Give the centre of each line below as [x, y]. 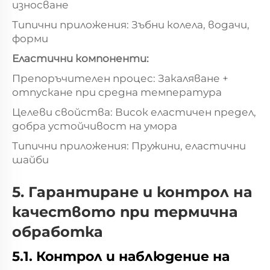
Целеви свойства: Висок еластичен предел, [134, 112]
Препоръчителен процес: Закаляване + [120, 78]
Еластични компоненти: [80, 58]
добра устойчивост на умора [95, 126]
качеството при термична [125, 212]
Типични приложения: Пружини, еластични [129, 146]
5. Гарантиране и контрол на [132, 192]
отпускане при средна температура [117, 92]
